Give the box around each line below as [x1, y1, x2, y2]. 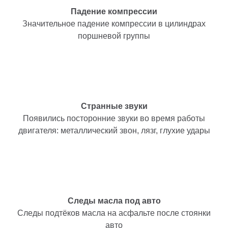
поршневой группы [78, 31, 150, 40]
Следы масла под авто [67, 196, 161, 205]
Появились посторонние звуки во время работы [23, 113, 205, 123]
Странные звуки [80, 101, 148, 110]
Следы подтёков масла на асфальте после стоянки [17, 208, 211, 217]
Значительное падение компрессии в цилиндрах [22, 19, 206, 28]
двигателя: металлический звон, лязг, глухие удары [18, 126, 210, 135]
